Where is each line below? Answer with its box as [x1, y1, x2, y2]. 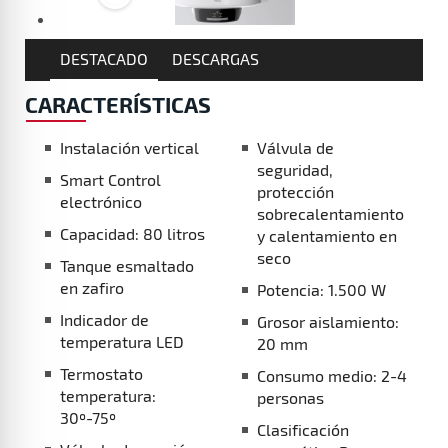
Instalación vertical [60, 138, 199, 158]
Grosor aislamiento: [256, 312, 399, 332]
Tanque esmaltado [60, 256, 194, 276]
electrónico [60, 192, 142, 212]
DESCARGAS [172, 49, 259, 69]
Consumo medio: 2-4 [256, 366, 407, 386]
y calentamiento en [256, 226, 397, 246]
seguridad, [256, 160, 333, 180]
